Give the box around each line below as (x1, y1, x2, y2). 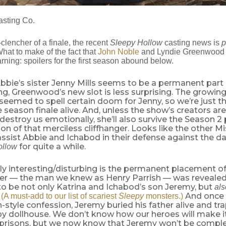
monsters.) (145, 192, 183, 201)
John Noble (97, 47, 139, 56)
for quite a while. (19, 142, 86, 152)
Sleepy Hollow (109, 38, 164, 47)
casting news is (164, 38, 221, 47)
